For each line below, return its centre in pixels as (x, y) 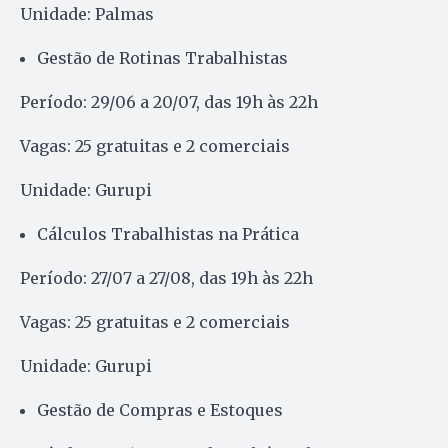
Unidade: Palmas (87, 13)
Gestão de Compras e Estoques (160, 409)
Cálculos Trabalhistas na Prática (168, 233)
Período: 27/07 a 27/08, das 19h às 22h (166, 277)
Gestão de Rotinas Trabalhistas (162, 57)
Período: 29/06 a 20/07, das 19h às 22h (169, 101)
